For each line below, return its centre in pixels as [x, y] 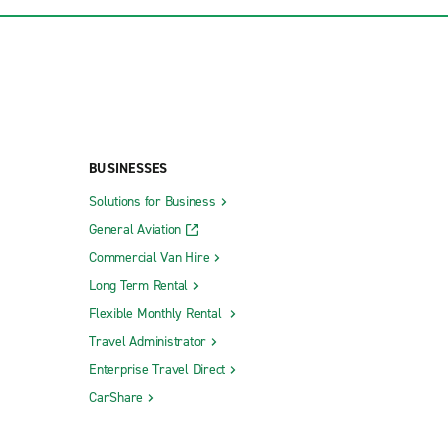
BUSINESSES [128, 168]
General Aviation [135, 229]
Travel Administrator [147, 341]
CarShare [116, 397]
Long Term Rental [138, 285]
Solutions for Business [152, 201]
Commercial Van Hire [149, 257]
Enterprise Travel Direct [157, 369]
